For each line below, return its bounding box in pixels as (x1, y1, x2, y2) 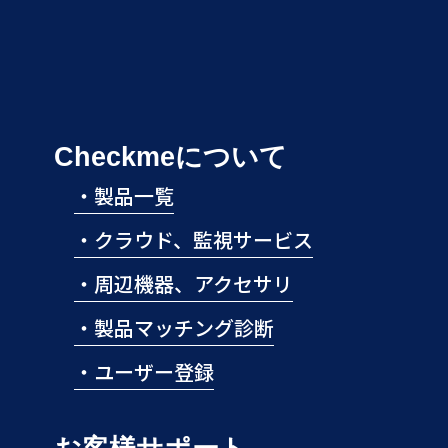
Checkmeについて (54, 141, 287, 172)
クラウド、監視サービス (94, 225, 313, 255)
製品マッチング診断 (94, 313, 274, 343)
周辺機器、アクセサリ (94, 269, 293, 299)
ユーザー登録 (94, 357, 214, 387)
